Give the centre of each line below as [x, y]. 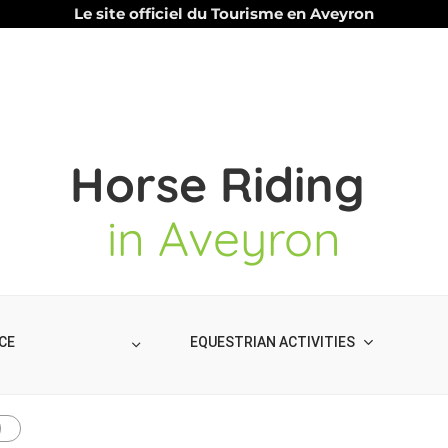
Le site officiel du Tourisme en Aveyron [224, 13]
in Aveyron [224, 238]
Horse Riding [224, 184]
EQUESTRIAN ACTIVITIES [272, 342]
